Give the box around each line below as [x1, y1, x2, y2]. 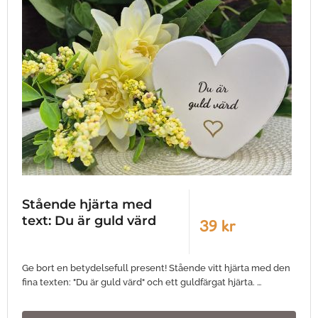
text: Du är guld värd [22, 213, 156, 229]
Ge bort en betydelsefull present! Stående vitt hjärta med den [22, 263, 290, 273]
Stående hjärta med [22, 197, 152, 212]
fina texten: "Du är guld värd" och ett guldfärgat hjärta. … [22, 277, 262, 287]
